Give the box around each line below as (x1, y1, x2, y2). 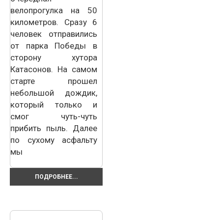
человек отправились (10, 28, 97, 39)
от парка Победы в (10, 40, 97, 51)
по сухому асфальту (10, 135, 97, 145)
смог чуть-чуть (10, 111, 97, 121)
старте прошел (10, 76, 97, 86)
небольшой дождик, (10, 87, 97, 98)
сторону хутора (10, 52, 97, 62)
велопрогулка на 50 (10, 5, 97, 15)
